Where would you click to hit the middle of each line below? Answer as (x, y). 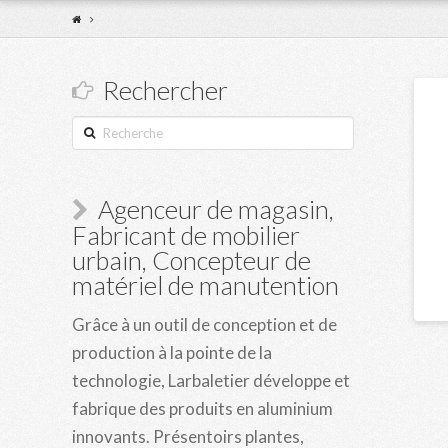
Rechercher (165, 90)
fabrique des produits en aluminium (202, 408)
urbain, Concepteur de (191, 259)
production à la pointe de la (172, 352)
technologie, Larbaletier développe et (211, 380)
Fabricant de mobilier (186, 234)
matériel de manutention (205, 284)
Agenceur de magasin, (216, 208)
